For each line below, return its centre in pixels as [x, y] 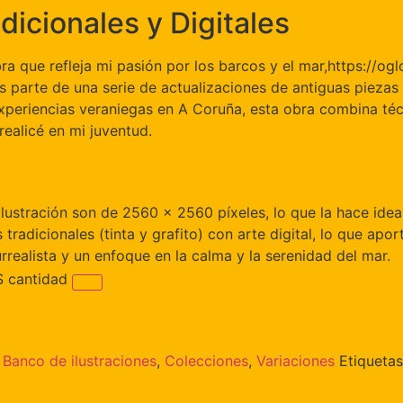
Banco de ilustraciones [80, 360]
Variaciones [296, 360]
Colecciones [206, 360]
